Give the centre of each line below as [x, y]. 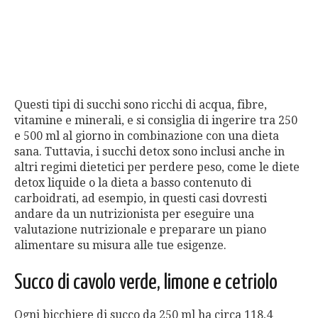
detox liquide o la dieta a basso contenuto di [133, 182]
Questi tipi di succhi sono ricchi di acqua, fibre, [141, 104]
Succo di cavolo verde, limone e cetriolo [146, 282]
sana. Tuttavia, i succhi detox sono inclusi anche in [149, 151]
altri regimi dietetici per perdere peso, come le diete [157, 167]
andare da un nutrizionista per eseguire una [134, 214]
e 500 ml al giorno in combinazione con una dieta [147, 136]
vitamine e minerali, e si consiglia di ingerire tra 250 [156, 120]
